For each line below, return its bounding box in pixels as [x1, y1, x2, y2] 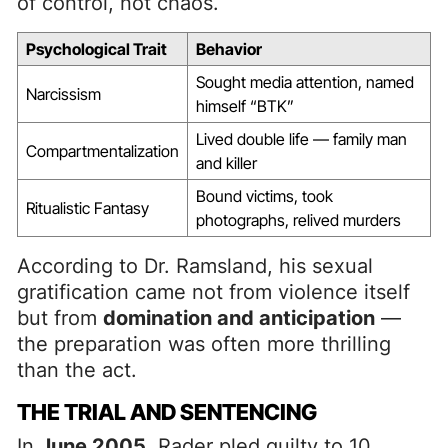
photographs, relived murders [196, 209, 401, 230]
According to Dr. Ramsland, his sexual [17, 253, 373, 278]
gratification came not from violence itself [17, 279, 410, 304]
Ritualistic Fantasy [26, 197, 149, 218]
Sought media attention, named [196, 71, 414, 92]
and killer [196, 152, 257, 173]
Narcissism [26, 83, 101, 104]
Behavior [196, 38, 262, 59]
